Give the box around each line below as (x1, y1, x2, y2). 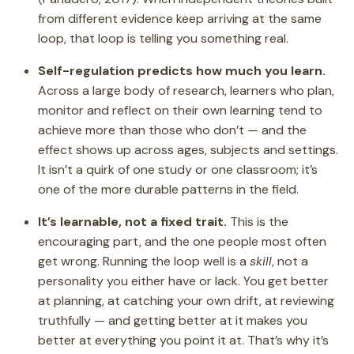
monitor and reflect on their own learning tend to (38, 101, 322, 119)
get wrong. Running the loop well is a (38, 252, 250, 269)
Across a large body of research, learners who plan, (38, 81, 334, 99)
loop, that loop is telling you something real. (38, 29, 288, 47)
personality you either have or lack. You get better (38, 272, 329, 289)
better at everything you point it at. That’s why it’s (38, 331, 329, 348)
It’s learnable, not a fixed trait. (38, 213, 227, 230)
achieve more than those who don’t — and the (38, 121, 307, 138)
